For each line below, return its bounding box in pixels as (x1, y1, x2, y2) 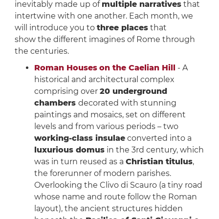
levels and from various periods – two (34, 122, 178, 131)
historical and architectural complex (34, 75, 175, 85)
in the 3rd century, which (104, 145, 204, 155)
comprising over (34, 87, 100, 96)
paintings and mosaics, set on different (34, 110, 186, 120)
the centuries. (14, 46, 71, 56)
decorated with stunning (78, 98, 176, 108)
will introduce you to (14, 23, 97, 33)
